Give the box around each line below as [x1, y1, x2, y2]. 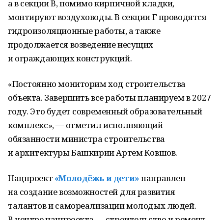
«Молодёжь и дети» [54, 172, 139, 184]
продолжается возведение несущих [8, 39, 153, 50]
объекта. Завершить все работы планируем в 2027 [8, 92, 211, 103]
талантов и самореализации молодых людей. [8, 200, 196, 211]
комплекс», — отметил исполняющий [8, 119, 163, 131]
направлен [139, 172, 186, 184]
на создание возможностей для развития [8, 186, 175, 197]
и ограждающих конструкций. [8, 53, 132, 64]
